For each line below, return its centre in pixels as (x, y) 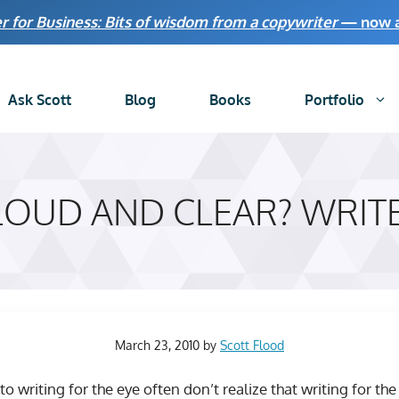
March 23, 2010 (157, 345)
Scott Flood (252, 345)
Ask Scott (40, 99)
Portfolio (334, 99)
